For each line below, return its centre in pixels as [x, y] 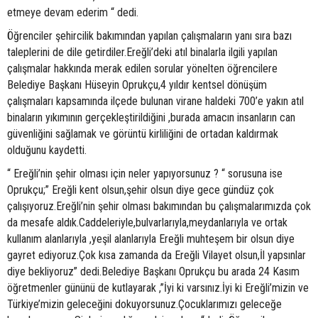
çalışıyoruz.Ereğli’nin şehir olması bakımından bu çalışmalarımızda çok [159, 207]
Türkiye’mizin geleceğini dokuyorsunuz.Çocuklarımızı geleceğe [144, 305]
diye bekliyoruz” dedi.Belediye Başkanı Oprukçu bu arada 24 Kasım [153, 272]
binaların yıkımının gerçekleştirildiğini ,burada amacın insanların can [151, 118]
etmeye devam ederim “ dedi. [73, 13]
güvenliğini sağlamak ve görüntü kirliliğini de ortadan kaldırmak [143, 134]
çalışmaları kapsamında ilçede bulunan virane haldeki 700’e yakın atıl [155, 102]
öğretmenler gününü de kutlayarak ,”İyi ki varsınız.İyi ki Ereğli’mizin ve [158, 288]
